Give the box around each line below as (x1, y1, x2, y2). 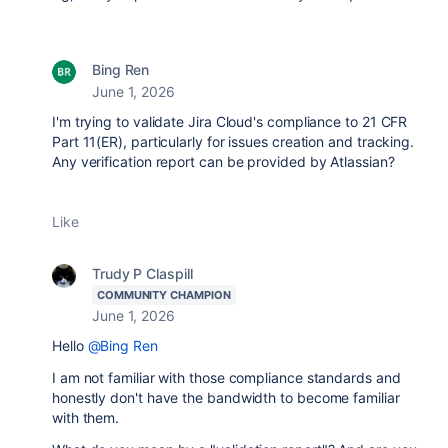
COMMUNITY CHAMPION (97, 288, 231, 302)
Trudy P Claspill (92, 265, 193, 282)
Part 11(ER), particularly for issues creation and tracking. (52, 133, 415, 150)
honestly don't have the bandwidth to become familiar (52, 389, 400, 406)
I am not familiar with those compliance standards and (52, 369, 401, 386)
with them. (52, 409, 120, 426)
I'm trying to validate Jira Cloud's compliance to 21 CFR (52, 113, 408, 130)
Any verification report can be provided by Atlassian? (52, 153, 395, 170)
